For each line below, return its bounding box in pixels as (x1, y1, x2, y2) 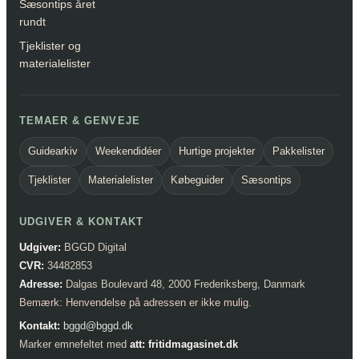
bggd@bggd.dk (63, 319, 133, 332)
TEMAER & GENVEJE (19, 114, 140, 127)
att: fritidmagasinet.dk (130, 337, 238, 350)
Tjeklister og (19, 38, 81, 52)
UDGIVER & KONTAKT (19, 215, 143, 228)
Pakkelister (272, 144, 325, 157)
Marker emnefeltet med (19, 337, 130, 350)
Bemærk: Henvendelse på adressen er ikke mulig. (19, 296, 252, 309)
